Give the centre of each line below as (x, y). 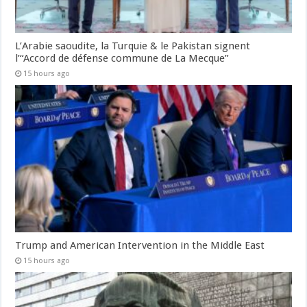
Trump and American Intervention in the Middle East (140, 246)
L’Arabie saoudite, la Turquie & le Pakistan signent (133, 46)
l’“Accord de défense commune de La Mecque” (122, 59)
